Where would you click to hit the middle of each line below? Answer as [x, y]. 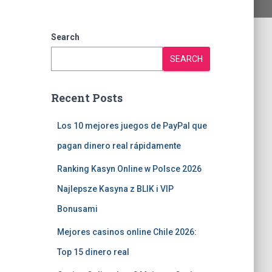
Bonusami [77, 209]
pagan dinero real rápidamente [119, 146]
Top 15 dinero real [93, 252]
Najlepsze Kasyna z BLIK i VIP [115, 189]
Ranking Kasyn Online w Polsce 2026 [129, 169]
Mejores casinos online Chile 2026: [127, 232]
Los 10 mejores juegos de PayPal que [132, 126]
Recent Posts [87, 98]
